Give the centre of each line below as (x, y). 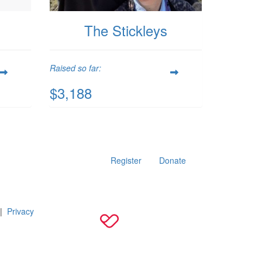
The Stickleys (125, 30)
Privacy (20, 211)
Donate (173, 161)
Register (126, 161)
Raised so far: (75, 68)
